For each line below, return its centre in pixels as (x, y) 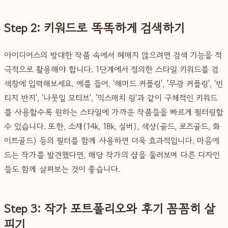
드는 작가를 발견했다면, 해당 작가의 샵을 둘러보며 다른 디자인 (112, 154)
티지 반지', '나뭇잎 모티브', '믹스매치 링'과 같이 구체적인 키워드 (111, 97)
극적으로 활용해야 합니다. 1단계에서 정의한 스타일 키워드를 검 (111, 69)
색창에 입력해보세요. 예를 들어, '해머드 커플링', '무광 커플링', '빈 (113, 83)
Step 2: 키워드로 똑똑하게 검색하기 (94, 27)
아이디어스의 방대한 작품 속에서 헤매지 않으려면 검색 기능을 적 (113, 55)
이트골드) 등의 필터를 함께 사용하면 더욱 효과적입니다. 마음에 (112, 140)
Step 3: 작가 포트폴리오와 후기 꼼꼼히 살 (110, 208)
